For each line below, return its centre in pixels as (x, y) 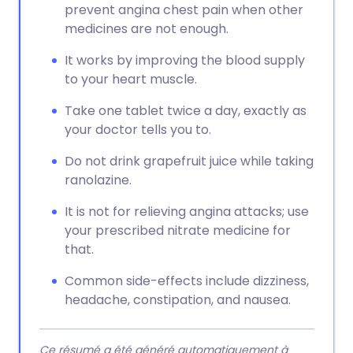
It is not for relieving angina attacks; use (187, 212)
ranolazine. (98, 180)
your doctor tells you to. (138, 130)
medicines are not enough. (147, 29)
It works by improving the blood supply (185, 60)
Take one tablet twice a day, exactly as (186, 111)
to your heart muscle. (131, 79)
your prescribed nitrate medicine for (178, 230)
